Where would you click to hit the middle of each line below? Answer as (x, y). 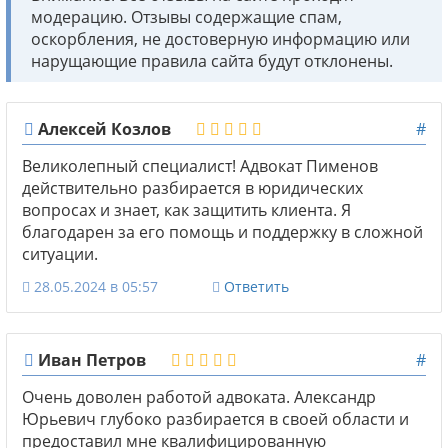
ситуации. (60, 253)
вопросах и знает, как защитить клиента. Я (186, 209)
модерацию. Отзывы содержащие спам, (186, 16)
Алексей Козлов (102, 128)
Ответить (256, 286)
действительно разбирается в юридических (192, 187)
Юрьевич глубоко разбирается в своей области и (215, 418)
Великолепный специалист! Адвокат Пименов (200, 165)
